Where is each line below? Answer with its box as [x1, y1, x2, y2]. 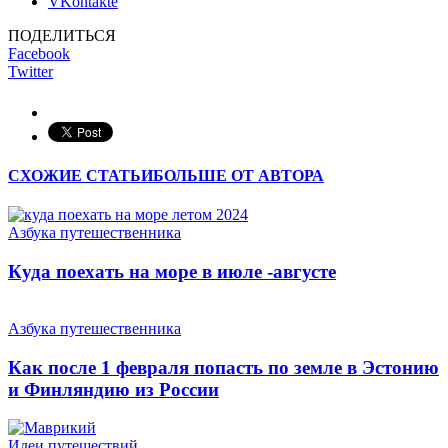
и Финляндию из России [8, 378, 219, 400]
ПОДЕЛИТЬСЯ [8, 26, 116, 44]
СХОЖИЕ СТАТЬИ [8, 167, 153, 185]
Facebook [8, 44, 70, 62]
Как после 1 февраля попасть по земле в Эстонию [8, 356, 439, 378]
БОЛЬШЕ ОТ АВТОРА [153, 167, 324, 185]
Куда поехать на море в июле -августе [8, 261, 336, 283]
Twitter [8, 62, 53, 80]
